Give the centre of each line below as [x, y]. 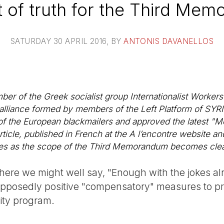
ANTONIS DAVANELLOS [169, 41]
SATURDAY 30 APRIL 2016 [58, 41]
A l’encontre [153, 134]
